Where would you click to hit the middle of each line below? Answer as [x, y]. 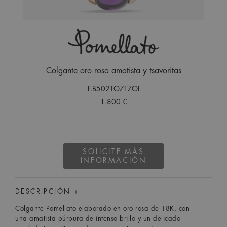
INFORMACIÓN [113, 160]
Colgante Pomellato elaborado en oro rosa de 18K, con [102, 209]
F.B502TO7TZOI [113, 88]
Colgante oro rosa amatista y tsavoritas [113, 71]
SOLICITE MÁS [113, 151]
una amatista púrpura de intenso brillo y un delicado [98, 219]
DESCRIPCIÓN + [47, 192]
